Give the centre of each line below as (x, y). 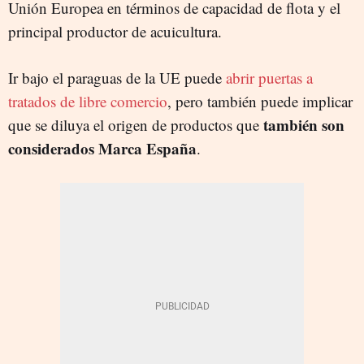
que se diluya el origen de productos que (136, 124)
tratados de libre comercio (88, 101)
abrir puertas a (267, 77)
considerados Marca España (102, 148)
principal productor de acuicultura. (115, 31)
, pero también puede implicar (260, 101)
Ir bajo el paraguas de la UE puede (115, 77)
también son (304, 124)
